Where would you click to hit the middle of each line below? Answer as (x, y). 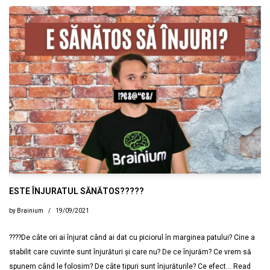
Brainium (30, 211)
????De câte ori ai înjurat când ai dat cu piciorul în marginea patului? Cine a (132, 238)
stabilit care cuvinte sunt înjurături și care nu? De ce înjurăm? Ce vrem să (130, 252)
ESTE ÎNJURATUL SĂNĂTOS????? (77, 191)
